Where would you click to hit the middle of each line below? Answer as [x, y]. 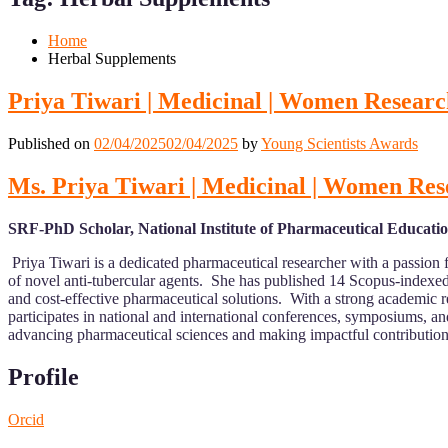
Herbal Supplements [112, 59]
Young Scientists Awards [339, 144]
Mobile [34, 13]
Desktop [59, 13]
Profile [43, 376]
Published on [51, 144]
